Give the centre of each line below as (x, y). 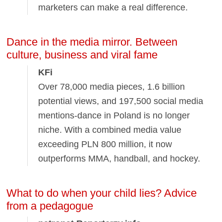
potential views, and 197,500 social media (121, 101)
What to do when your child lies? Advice (102, 193)
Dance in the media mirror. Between (92, 42)
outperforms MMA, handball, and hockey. (119, 159)
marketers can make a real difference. (113, 8)
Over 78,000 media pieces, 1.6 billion (112, 87)
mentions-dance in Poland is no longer (114, 116)
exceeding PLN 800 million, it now (105, 144)
